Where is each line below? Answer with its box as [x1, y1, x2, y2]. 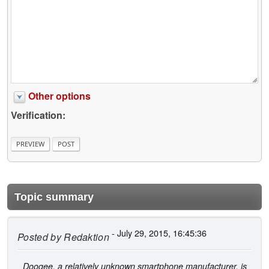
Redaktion [61, 229, 110, 244]
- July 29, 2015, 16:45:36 [109, 226, 207, 239]
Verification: [11, 108, 65, 122]
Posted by [17, 229, 61, 244]
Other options [28, 89, 91, 103]
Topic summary [14, 190, 94, 203]
